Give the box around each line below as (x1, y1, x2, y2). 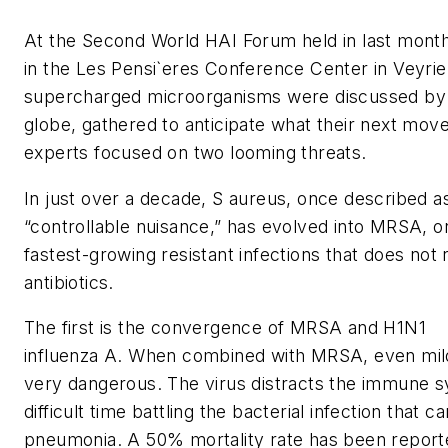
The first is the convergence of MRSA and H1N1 (24, 317, 426, 339)
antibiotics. (24, 271, 114, 293)
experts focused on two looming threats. (24, 142, 367, 164)
